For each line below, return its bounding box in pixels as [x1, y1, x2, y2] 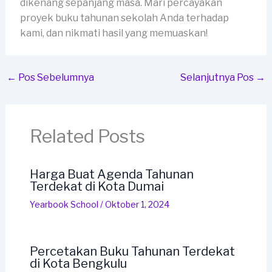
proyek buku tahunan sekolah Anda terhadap [19, 12, 229, 24]
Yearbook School [29, 199, 98, 210]
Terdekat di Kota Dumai [29, 179, 164, 194]
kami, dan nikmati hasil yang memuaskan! [19, 27, 208, 39]
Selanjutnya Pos [180, 72, 256, 84]
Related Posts [29, 125, 145, 148]
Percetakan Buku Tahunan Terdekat [29, 244, 235, 259]
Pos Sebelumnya [16, 72, 94, 84]
